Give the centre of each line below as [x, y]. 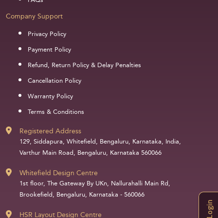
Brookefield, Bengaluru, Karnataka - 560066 [82, 195]
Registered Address [50, 131]
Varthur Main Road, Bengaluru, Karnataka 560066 [91, 153]
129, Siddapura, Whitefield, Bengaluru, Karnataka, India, [100, 142]
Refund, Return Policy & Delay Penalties [84, 65]
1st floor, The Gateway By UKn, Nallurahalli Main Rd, [95, 184]
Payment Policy [49, 50]
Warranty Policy [50, 97]
